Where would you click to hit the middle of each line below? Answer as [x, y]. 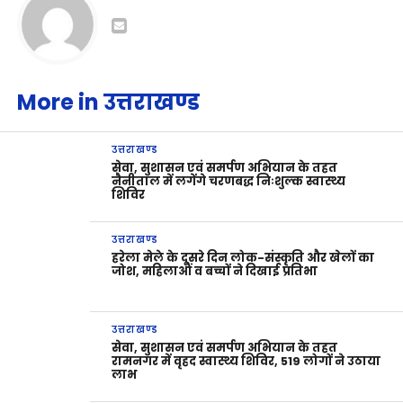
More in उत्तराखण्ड [108, 103]
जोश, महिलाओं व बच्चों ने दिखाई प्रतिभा [215, 272]
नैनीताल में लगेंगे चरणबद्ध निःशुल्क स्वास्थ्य [229, 182]
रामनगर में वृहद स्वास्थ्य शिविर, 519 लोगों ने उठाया [246, 362]
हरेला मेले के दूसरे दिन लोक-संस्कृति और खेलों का [243, 258]
